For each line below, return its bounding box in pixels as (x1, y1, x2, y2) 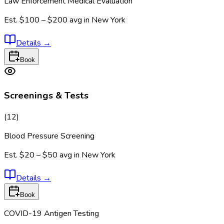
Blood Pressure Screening (4, 130, 94, 142)
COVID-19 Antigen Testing (4, 208, 99, 219)
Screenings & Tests (4, 89, 88, 102)
